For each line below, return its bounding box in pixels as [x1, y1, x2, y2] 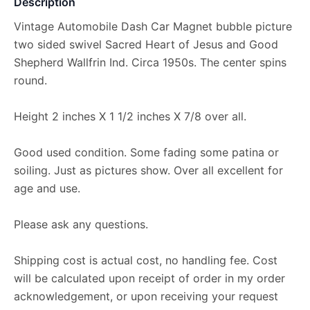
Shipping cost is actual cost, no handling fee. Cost [14, 253, 277, 267]
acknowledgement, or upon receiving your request [14, 289, 278, 303]
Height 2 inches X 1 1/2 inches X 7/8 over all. [14, 109, 246, 123]
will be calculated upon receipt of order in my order [14, 271, 285, 285]
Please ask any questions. [14, 217, 148, 231]
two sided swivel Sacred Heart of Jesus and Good [14, 37, 278, 51]
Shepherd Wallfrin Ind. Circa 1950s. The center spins [14, 55, 286, 69]
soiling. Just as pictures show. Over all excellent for [14, 163, 283, 177]
